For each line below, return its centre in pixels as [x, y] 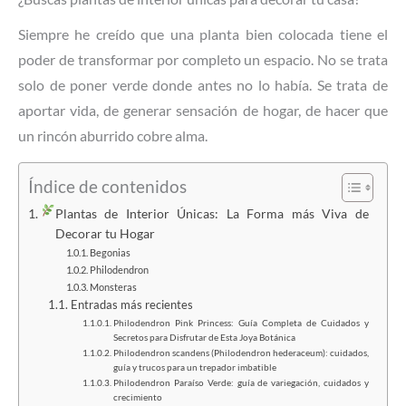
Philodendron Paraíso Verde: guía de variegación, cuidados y [241, 383]
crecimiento [137, 397]
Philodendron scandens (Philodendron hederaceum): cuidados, [241, 353]
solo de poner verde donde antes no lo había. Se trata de [203, 85]
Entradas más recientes [131, 305]
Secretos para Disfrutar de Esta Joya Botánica [204, 338]
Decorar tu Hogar [105, 234]
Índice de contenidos [107, 187]
